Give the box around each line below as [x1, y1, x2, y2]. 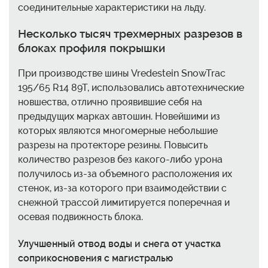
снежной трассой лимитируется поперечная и [18, 196, 230, 208]
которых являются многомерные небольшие [18, 124, 218, 136]
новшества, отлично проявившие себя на [18, 96, 202, 108]
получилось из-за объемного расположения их [18, 167, 232, 179]
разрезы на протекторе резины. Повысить [18, 139, 208, 151]
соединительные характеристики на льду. [18, 2, 206, 14]
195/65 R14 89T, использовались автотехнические [18, 81, 244, 93]
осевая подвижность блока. [18, 211, 143, 223]
